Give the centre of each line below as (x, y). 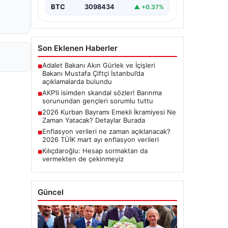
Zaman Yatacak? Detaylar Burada (94, 120)
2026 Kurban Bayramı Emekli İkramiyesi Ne (109, 112)
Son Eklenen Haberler (78, 48)
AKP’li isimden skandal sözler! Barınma (102, 93)
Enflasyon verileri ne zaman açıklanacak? (106, 131)
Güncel (51, 192)
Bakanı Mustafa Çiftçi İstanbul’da (93, 73)
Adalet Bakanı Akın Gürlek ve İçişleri (99, 65)
